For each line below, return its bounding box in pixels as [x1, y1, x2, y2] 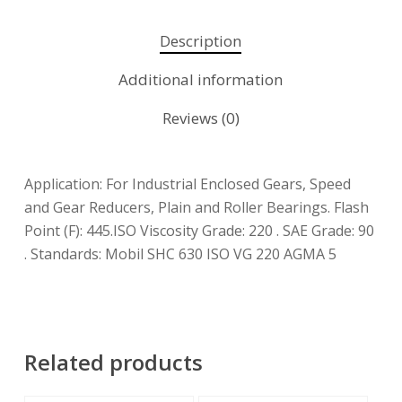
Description [160, 31, 242, 52]
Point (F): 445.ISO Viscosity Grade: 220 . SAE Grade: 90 [23, 221, 374, 241]
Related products [23, 347, 203, 378]
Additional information [118, 69, 284, 91]
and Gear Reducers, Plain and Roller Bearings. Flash [23, 197, 369, 218]
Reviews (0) [162, 108, 240, 129]
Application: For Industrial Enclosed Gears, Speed [23, 174, 351, 195]
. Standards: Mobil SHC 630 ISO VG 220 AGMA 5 [23, 244, 336, 265]
